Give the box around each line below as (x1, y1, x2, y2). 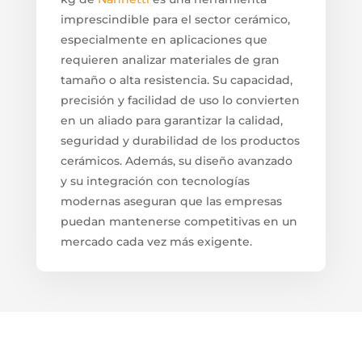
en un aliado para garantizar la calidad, (60, 112, 283, 128)
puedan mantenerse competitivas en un (60, 213, 297, 229)
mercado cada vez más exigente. (60, 234, 252, 249)
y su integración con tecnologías (60, 173, 250, 188)
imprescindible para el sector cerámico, (60, 11, 290, 27)
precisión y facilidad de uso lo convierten (60, 92, 300, 107)
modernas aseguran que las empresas (60, 193, 282, 208)
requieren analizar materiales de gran (60, 52, 280, 67)
